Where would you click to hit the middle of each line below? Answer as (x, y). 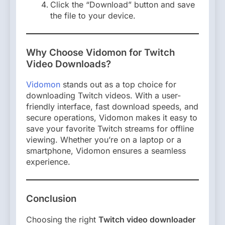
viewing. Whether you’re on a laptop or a (104, 140)
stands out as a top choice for (118, 85)
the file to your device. (93, 15)
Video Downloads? (69, 64)
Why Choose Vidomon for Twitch (100, 52)
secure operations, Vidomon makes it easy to (112, 118)
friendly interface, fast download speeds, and (112, 107)
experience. (48, 162)
